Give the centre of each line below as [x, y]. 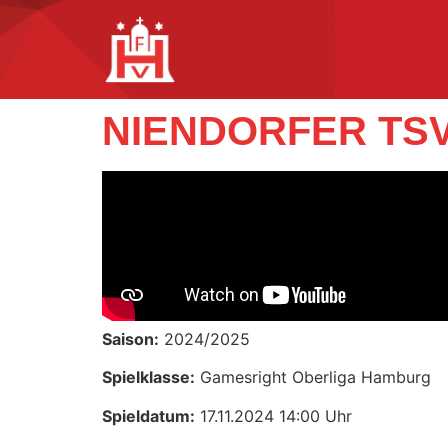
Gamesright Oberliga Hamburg [313, 377]
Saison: [130, 338]
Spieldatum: [148, 415]
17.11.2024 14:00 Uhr [273, 415]
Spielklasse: [148, 377]
